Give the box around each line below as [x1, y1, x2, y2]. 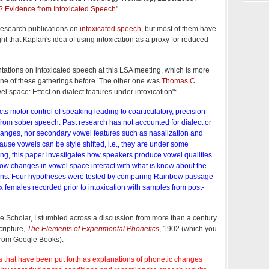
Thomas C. [162, 76, 197, 85]
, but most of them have [141, 24, 216, 33]
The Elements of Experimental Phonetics [27, 224, 159, 233]
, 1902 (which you [159, 224, 217, 233]
